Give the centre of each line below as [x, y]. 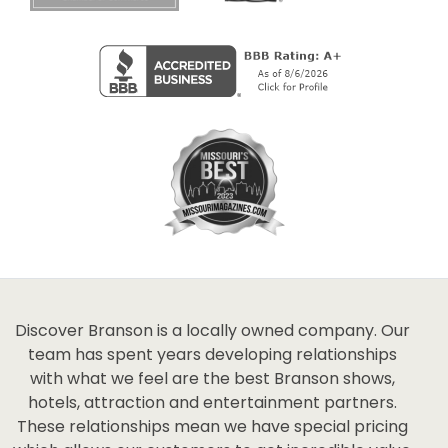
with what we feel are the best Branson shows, [212, 378]
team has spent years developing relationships [212, 354]
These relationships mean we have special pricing [212, 426]
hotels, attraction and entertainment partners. [212, 402]
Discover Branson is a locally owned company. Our [212, 330]
